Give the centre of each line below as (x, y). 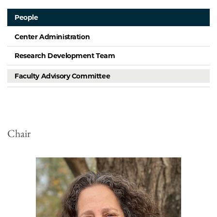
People (26, 18)
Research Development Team (65, 56)
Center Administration (52, 37)
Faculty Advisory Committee (62, 76)
